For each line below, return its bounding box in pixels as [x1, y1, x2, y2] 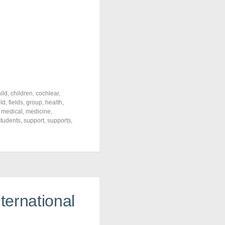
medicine [26, 108, 51, 115]
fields [9, 99, 23, 106]
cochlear [36, 90, 59, 97]
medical [1, 108, 23, 115]
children [11, 90, 33, 97]
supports [47, 117, 71, 124]
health [45, 99, 62, 106]
